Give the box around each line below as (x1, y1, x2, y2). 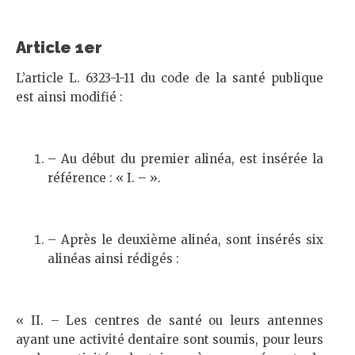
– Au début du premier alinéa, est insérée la (48, 151, 323, 166)
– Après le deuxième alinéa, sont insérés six (48, 232, 323, 247)
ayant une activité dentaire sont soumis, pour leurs (16, 332, 323, 347)
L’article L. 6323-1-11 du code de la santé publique (16, 71, 323, 86)
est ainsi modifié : (16, 90, 123, 105)
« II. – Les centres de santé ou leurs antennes (16, 313, 323, 328)
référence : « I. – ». (48, 170, 161, 185)
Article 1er (16, 38, 102, 57)
